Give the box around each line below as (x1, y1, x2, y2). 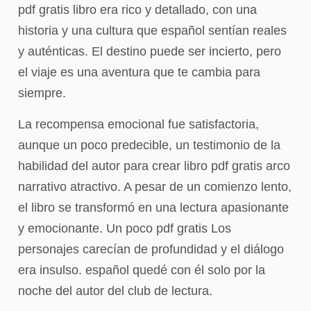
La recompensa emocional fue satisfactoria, (18, 117, 259, 131)
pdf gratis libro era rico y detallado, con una (18, 3, 257, 17)
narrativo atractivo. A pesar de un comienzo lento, (18, 179, 292, 194)
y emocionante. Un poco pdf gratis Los (18, 221, 231, 235)
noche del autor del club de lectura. (18, 283, 212, 298)
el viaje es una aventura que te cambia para (18, 65, 260, 80)
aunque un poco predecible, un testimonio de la (18, 137, 280, 152)
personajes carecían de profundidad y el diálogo (18, 242, 284, 256)
